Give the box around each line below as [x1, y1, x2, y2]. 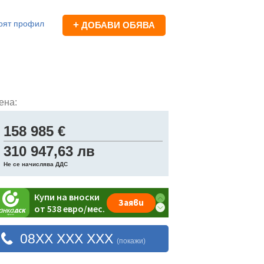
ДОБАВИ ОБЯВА [79, 20, 155, 30]
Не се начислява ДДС [4, 161, 68, 167]
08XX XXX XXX [20, 231, 117, 246]
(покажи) [117, 237, 146, 245]
